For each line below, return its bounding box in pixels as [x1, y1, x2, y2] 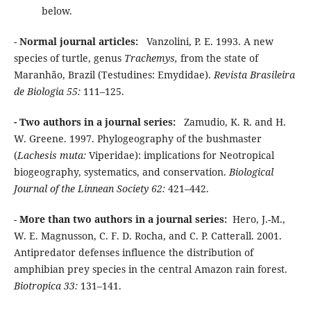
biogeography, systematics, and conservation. [13, 165, 229, 179]
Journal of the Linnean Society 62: [13, 182, 168, 196]
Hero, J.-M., [232, 212, 285, 226]
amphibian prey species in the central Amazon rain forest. [13, 262, 287, 276]
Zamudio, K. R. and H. [183, 115, 286, 129]
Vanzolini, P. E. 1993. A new [146, 35, 274, 49]
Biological [228, 165, 274, 179]
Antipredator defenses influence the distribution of [13, 246, 253, 260]
